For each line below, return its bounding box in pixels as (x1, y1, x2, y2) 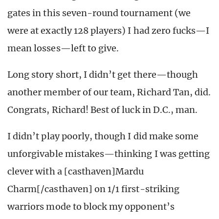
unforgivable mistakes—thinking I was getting (7, 148, 210, 159)
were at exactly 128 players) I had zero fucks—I (7, 24, 210, 36)
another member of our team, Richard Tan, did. (7, 86, 211, 98)
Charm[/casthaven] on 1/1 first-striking (7, 183, 179, 195)
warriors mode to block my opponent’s (7, 200, 175, 212)
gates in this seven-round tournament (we (7, 7, 191, 19)
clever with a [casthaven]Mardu (7, 165, 144, 177)
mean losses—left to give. (7, 42, 119, 54)
